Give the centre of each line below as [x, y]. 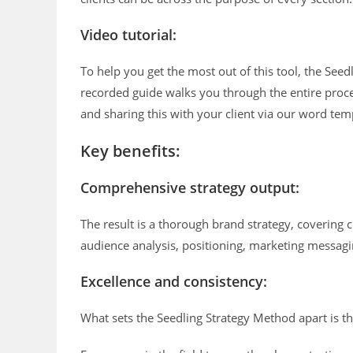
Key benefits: [130, 151]
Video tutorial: [128, 35]
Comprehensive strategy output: [190, 188]
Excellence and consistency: [174, 282]
